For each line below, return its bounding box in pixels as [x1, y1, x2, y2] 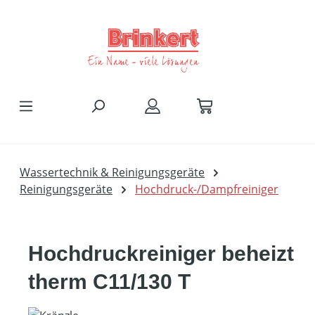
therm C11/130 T [28, 270, 191, 293]
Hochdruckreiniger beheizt [28, 242, 294, 265]
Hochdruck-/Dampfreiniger [135, 181, 278, 197]
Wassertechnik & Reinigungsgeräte [20, 165, 205, 180]
